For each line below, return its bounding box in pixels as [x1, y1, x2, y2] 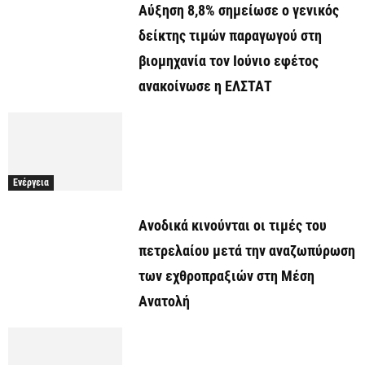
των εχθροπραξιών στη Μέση [139, 267, 314, 285]
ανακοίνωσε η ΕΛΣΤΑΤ [139, 77, 272, 95]
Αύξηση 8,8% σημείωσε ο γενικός [139, 2, 339, 20]
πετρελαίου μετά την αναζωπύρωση [139, 242, 355, 260]
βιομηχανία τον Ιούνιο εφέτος [139, 52, 319, 70]
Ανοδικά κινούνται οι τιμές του [139, 217, 327, 235]
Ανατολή [139, 292, 190, 310]
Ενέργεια [13, 177, 49, 189]
